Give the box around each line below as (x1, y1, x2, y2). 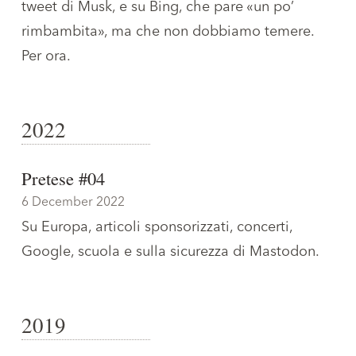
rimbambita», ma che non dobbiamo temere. (21, 24, 314, 39)
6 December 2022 (21, 196, 125, 209)
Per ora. (21, 48, 71, 64)
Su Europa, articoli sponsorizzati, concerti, (21, 219, 292, 234)
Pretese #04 (21, 166, 105, 190)
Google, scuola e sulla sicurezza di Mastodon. (21, 244, 319, 259)
